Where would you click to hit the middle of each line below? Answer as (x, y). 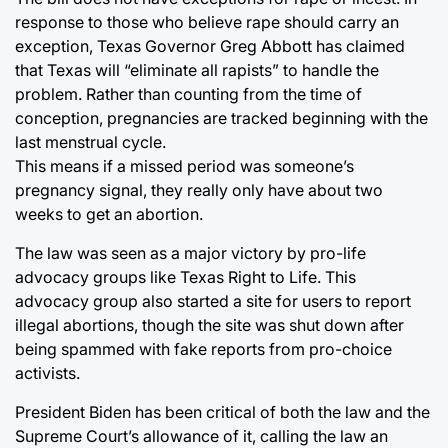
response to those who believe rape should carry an (207, 21)
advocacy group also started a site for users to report (213, 300)
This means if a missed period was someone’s (184, 165)
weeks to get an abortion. (109, 213)
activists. (47, 372)
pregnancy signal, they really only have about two (199, 189)
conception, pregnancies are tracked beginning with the (221, 117)
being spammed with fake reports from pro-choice (203, 348)
